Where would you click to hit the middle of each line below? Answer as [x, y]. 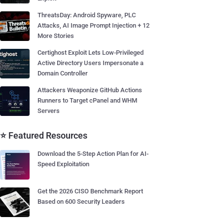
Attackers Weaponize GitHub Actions [90, 90]
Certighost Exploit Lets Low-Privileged [91, 53]
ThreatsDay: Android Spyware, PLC [87, 15]
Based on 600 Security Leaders [81, 202]
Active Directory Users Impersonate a [91, 63]
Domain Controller [63, 73]
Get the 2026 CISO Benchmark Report [90, 191]
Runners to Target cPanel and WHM [87, 100]
